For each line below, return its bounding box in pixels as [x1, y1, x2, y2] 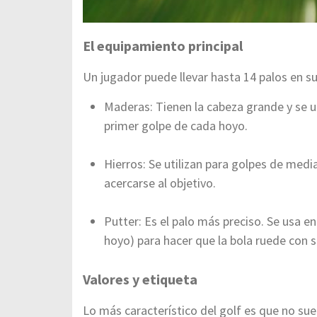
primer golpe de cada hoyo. [104, 117, 248, 134]
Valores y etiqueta [83, 270, 197, 288]
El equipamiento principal [83, 37, 243, 54]
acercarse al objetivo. [104, 175, 216, 191]
